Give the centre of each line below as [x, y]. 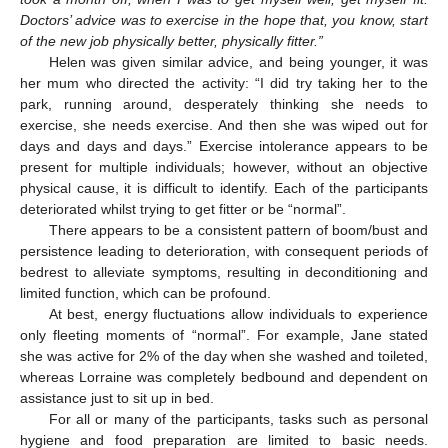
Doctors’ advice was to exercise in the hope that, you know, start [224, 20]
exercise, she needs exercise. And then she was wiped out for [224, 125]
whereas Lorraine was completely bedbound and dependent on [224, 377]
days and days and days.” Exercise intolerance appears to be [224, 146]
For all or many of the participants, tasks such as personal [238, 419]
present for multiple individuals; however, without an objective [224, 167]
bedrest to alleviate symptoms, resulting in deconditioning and [224, 272]
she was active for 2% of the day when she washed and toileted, [224, 356]
